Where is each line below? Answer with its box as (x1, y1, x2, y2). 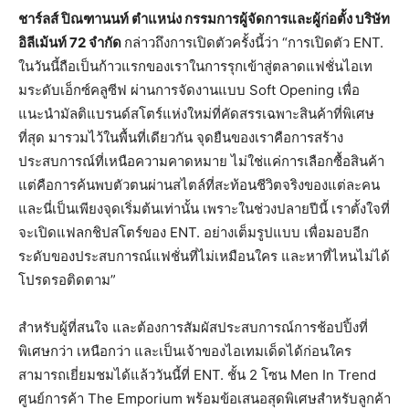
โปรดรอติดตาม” (18, 270, 116, 288)
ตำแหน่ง (131, 9, 182, 27)
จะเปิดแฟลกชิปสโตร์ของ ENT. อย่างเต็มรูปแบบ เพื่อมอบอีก (18, 223, 369, 241)
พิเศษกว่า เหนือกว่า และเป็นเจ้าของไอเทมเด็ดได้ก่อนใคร (18, 341, 351, 360)
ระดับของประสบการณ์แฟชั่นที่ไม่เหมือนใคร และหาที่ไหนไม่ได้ (18, 246, 390, 265)
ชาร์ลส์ (18, 9, 58, 27)
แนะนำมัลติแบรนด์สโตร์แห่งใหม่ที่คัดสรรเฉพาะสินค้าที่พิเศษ (18, 104, 374, 122)
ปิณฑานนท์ (61, 9, 129, 27)
